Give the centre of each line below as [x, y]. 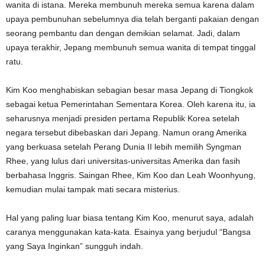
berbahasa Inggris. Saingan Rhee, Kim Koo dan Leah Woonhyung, [131, 175]
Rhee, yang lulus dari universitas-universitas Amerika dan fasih [123, 161]
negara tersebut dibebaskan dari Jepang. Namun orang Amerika [126, 132]
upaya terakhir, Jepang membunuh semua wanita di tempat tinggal [131, 47]
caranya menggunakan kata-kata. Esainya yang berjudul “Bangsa [128, 232]
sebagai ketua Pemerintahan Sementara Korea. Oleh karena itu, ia [131, 104]
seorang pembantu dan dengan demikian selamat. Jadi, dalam [123, 33]
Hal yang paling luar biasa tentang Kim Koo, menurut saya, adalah [130, 217]
